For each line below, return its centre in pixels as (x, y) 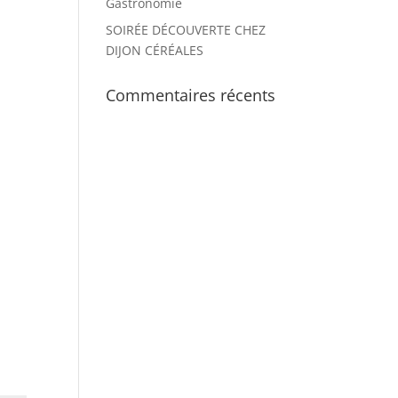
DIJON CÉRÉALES (155, 50)
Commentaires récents (191, 95)
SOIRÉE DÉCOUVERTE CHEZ (186, 30)
